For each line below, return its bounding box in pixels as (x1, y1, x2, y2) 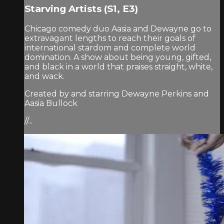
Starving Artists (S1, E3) (24, 3, 138, 15)
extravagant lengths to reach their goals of (24, 33, 195, 43)
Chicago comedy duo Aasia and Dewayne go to (24, 23, 211, 33)
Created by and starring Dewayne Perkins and (24, 88, 209, 98)
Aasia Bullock (24, 98, 77, 108)
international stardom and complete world (24, 42, 195, 52)
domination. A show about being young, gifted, (24, 52, 211, 62)
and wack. (24, 71, 64, 81)
